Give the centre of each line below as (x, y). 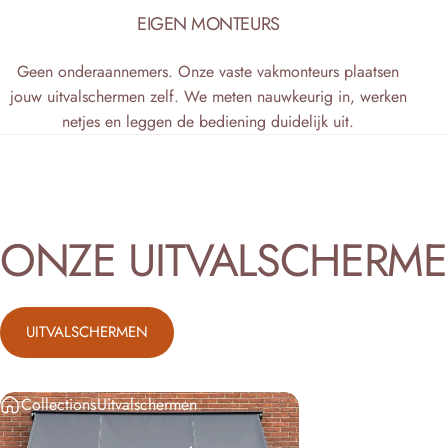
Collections (58, 404)
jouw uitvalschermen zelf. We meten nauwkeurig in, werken (208, 97)
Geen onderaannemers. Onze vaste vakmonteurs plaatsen (208, 72)
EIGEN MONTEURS (208, 24)
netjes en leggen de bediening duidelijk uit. (208, 122)
